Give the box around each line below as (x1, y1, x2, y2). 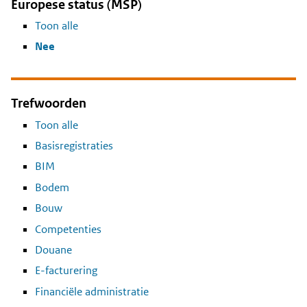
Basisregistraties (35, 138, 113, 153)
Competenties (35, 221, 101, 236)
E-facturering (35, 263, 97, 278)
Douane (35, 242, 72, 257)
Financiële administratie (35, 284, 149, 299)
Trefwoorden (11, 95, 86, 112)
